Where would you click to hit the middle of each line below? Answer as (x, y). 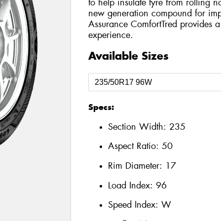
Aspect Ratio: (135, 146)
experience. (110, 35)
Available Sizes (128, 56)
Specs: (101, 107)
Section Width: (138, 127)
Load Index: (132, 185)
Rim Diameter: (136, 166)
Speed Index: (134, 205)
